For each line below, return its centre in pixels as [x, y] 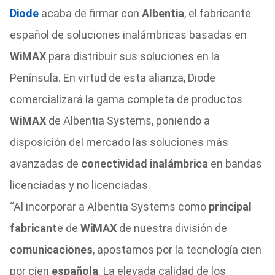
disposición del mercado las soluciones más [119, 142]
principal [230, 207]
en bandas [235, 164]
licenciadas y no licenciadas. [80, 185]
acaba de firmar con [90, 13]
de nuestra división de [172, 228]
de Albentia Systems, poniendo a [129, 121]
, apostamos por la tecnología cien [177, 250]
